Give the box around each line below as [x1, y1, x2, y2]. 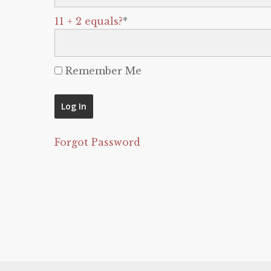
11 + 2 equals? [54, 15, 123, 27]
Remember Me [62, 65, 142, 77]
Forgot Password [54, 136, 140, 148]
